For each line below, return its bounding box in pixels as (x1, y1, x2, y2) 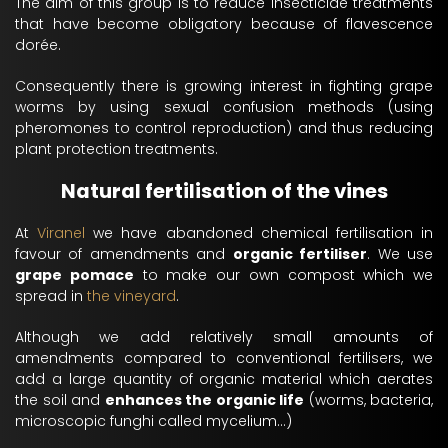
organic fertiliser (232, 244, 368, 264)
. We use (367, 244, 434, 264)
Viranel (37, 223, 86, 243)
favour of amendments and (15, 244, 233, 264)
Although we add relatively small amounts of (15, 327, 433, 347)
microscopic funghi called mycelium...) (15, 411, 292, 431)
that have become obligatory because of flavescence (15, 14, 433, 34)
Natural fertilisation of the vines (60, 177, 388, 205)
